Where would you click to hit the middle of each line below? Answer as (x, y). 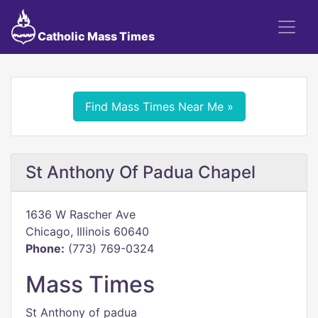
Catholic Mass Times (95, 36)
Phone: (45, 248)
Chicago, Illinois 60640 (87, 231)
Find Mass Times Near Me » (159, 106)
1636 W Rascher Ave (81, 214)
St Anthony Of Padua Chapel (141, 172)
